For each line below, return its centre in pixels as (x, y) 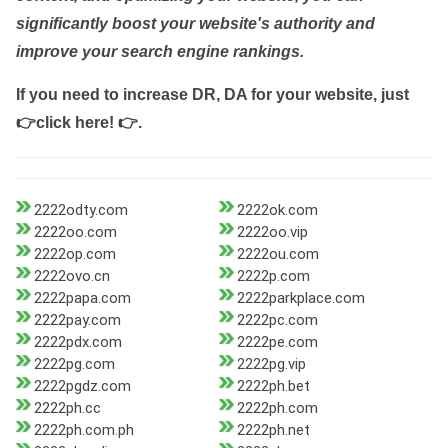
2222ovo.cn (72, 276)
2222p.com (273, 276)
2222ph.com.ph (84, 430)
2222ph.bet (273, 386)
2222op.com (75, 254)
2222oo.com (75, 232)
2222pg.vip (271, 364)
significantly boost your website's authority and (195, 24)
